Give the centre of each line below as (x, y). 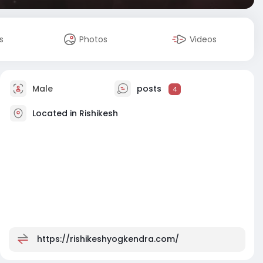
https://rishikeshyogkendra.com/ (108, 239)
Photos (94, 39)
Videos (203, 39)
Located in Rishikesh (75, 113)
